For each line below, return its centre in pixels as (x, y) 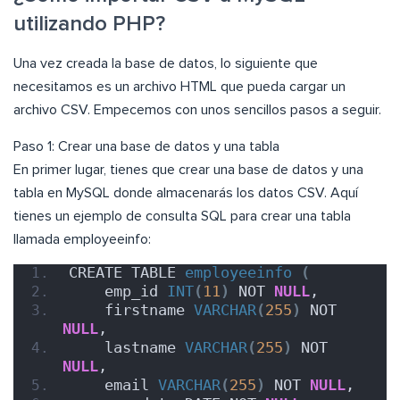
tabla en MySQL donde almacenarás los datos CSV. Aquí (186, 193)
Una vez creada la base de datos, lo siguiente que (166, 64)
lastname (127, 348)
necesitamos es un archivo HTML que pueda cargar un (179, 87)
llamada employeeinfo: (82, 240)
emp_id (118, 292)
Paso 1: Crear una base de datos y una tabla (146, 147)
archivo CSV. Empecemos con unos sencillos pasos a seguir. (197, 110)
